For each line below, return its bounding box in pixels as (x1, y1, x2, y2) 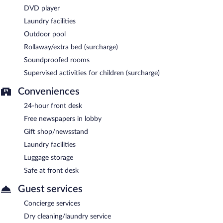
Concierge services (24, 200, 80, 207)
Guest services (18, 184, 83, 194)
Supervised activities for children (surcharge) (24, 69, 160, 77)
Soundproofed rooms (24, 56, 90, 64)
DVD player (24, 4, 60, 12)
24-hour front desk (24, 102, 82, 110)
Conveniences (18, 86, 80, 97)
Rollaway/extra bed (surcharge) (24, 43, 118, 51)
